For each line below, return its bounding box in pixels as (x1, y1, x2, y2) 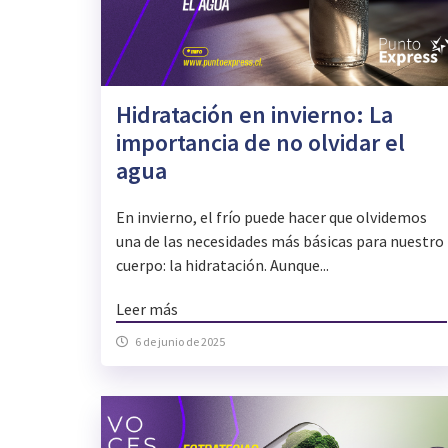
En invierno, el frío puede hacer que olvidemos (116, 207, 427, 228)
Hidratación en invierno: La (116, 99, 393, 131)
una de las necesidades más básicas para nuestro (116, 231, 444, 252)
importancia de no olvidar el (116, 127, 405, 159)
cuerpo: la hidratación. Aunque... (116, 255, 329, 276)
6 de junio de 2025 (135, 334, 225, 350)
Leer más (116, 299, 178, 320)
